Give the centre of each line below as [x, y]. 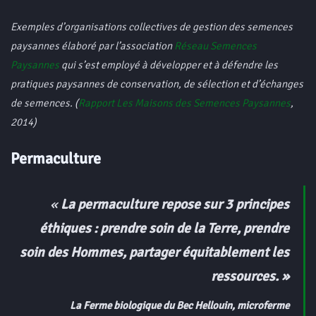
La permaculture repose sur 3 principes [175, 204]
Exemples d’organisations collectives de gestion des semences [152, 26]
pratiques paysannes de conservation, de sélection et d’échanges [157, 84]
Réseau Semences [215, 45]
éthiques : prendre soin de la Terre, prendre [164, 228]
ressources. [246, 276]
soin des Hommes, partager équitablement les [154, 252]
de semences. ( [44, 103]
